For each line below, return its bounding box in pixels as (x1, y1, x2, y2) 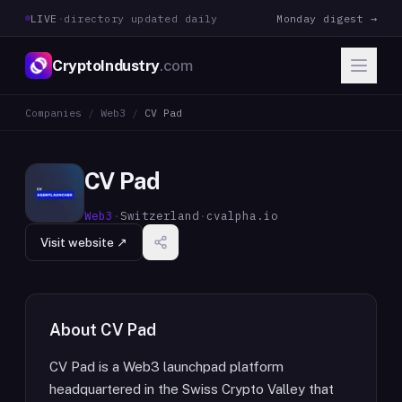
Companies (25, 106, 82, 119)
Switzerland (120, 208, 199, 223)
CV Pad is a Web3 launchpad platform (49, 359, 284, 374)
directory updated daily (64, 11, 218, 25)
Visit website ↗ (40, 235, 127, 249)
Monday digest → (276, 11, 377, 25)
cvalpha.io (206, 208, 278, 223)
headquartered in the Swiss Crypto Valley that (49, 381, 334, 397)
